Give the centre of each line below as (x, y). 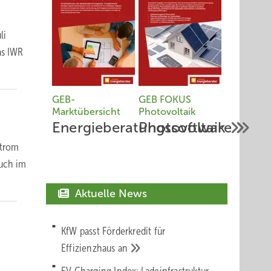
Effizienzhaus (90, 248)
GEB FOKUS (165, 100)
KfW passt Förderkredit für (113, 231)
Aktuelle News (109, 194)
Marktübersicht (86, 112)
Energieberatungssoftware (144, 128)
